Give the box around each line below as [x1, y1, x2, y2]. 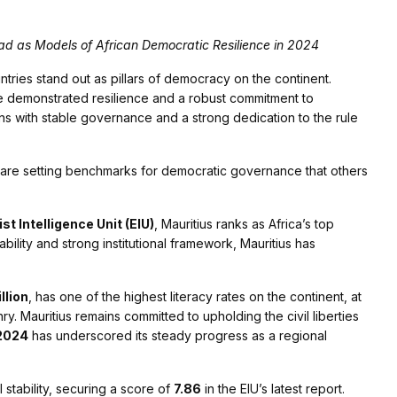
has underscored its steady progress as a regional [28, 328, 327, 344]
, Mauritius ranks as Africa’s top [154, 216, 334, 232]
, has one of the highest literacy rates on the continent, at [28, 289, 362, 305]
